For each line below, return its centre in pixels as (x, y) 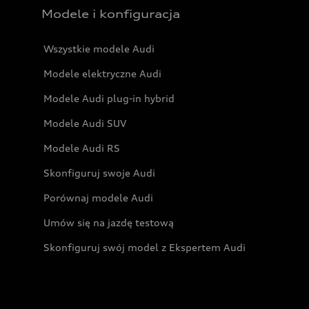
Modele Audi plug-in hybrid (109, 98)
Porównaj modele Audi (98, 198)
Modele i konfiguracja (111, 14)
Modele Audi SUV (85, 123)
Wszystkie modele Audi (99, 49)
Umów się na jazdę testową (109, 222)
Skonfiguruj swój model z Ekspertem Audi (144, 247)
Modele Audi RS (82, 148)
